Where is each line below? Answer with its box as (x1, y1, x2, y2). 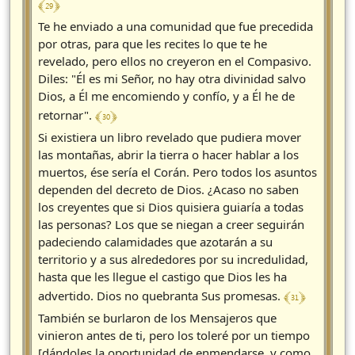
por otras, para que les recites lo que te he (38, 36, 267, 52)
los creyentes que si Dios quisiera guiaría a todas (38, 199, 303, 216)
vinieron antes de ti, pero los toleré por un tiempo (38, 327, 310, 344)
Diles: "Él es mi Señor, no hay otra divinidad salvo (38, 71, 306, 87)
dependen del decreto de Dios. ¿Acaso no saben (38, 181, 299, 198)
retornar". (38, 107, 95, 124)
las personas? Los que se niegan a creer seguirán (38, 216, 304, 233)
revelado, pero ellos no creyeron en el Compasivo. (38, 53, 311, 70)
